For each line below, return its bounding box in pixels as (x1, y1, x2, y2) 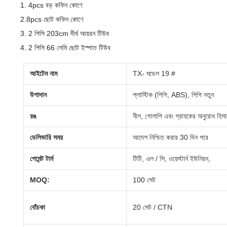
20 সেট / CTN (133, 203, 173, 211)
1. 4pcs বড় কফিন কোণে (20, 1, 82, 9)
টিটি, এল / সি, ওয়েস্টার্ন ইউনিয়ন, (133, 155, 211, 163)
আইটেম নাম (30, 69, 58, 78)
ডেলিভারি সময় (30, 133, 63, 141)
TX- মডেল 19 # (133, 69, 176, 78)
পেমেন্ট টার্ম (30, 155, 54, 163)
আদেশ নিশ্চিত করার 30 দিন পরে (133, 133, 209, 141)
